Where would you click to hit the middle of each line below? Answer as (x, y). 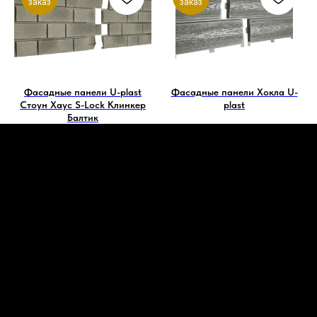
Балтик (83, 118)
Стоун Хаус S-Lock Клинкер (83, 105)
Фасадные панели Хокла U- (234, 92)
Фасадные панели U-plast (83, 92)
